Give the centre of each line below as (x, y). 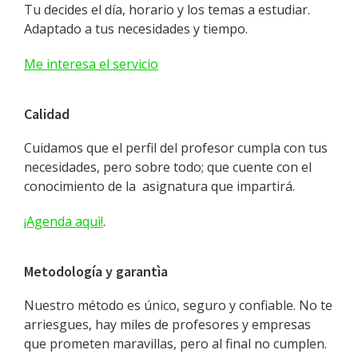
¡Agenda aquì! (64, 221)
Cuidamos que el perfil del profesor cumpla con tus (176, 148)
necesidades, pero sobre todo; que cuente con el (168, 167)
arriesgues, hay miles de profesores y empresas (167, 324)
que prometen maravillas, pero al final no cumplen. (175, 344)
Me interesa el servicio (91, 64)
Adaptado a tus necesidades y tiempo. (136, 29)
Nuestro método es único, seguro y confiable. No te (178, 305)
